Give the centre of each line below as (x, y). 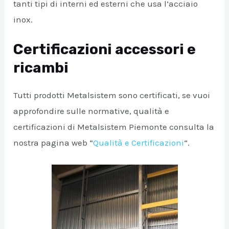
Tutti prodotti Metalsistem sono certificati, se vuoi (112, 95)
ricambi (41, 68)
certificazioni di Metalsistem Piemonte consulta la (114, 127)
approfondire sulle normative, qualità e (91, 111)
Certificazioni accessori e (105, 50)
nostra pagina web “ (53, 143)
